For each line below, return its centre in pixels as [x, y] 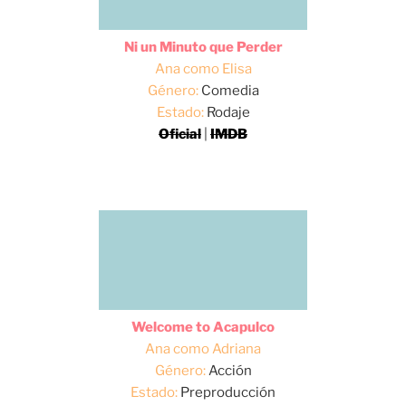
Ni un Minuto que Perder [203, 47]
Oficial [180, 134]
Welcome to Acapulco [203, 327]
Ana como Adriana [203, 348]
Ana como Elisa [203, 68]
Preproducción [227, 392]
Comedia [228, 90]
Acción [228, 370]
